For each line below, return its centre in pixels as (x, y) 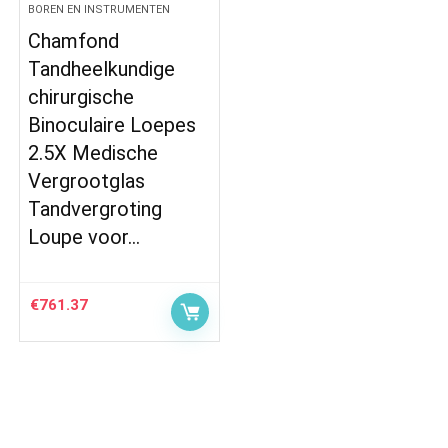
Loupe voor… (84, 237)
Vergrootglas (87, 181)
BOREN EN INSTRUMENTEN (99, 9)
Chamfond (74, 41)
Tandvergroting (95, 209)
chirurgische (81, 97)
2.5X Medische (93, 153)
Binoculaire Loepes (112, 125)
